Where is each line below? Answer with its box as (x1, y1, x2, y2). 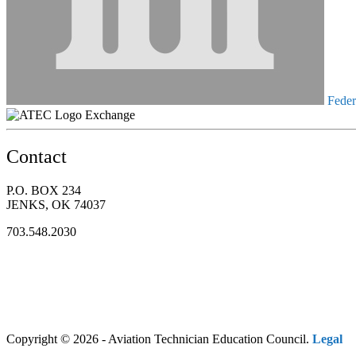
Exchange (85, 107, 135, 122)
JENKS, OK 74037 (6, 197, 106, 211)
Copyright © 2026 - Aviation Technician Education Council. (6, 331, 312, 346)
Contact (6, 145, 67, 167)
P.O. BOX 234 (6, 183, 81, 197)
